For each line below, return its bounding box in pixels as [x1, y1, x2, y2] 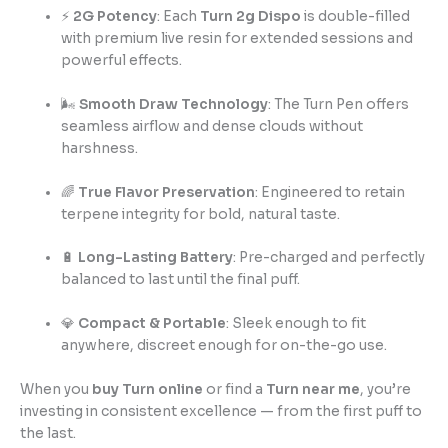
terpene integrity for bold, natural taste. [61, 205, 341, 223]
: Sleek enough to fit [226, 315, 367, 333]
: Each [157, 7, 201, 25]
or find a [203, 381, 266, 399]
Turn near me [266, 381, 360, 399]
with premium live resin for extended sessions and [61, 29, 414, 47]
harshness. [61, 139, 139, 157]
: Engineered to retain [255, 183, 406, 201]
